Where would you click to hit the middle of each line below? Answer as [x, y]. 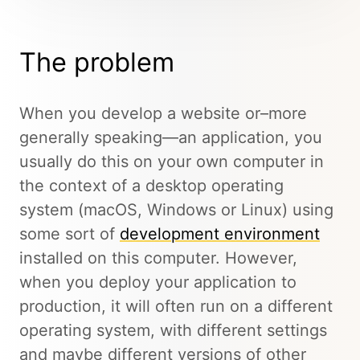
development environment [220, 234]
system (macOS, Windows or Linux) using [176, 210]
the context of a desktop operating [151, 186]
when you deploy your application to [158, 282]
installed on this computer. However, [158, 258]
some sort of [70, 234]
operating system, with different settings [173, 331]
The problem [97, 63]
